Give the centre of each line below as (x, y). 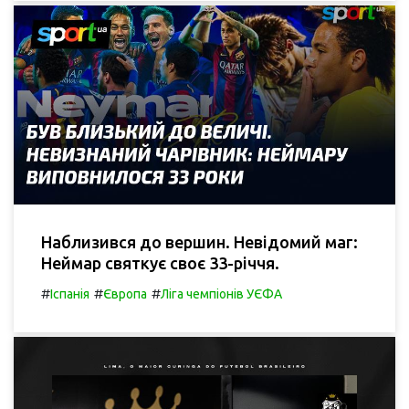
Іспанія (70, 294)
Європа (125, 294)
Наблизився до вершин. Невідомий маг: (199, 242)
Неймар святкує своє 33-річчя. (160, 263)
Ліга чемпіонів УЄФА (221, 294)
